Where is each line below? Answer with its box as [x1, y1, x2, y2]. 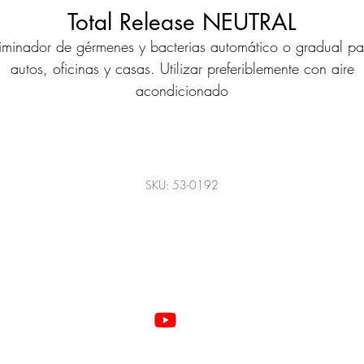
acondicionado [136, 80, 228, 100]
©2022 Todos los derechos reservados [86, 348, 279, 362]
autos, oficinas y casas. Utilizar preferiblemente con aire [10, 58, 354, 78]
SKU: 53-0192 [145, 177, 219, 193]
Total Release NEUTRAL [67, 7, 297, 37]
